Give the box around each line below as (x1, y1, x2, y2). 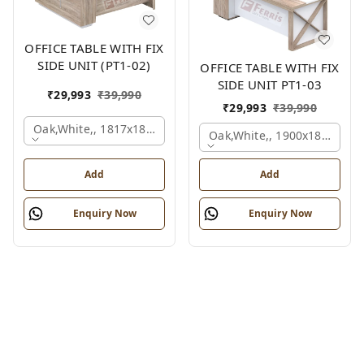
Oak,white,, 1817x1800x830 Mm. (33, 120, 214, 136)
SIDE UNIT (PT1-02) (37, 56, 151, 73)
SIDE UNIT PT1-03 (217, 76, 323, 93)
